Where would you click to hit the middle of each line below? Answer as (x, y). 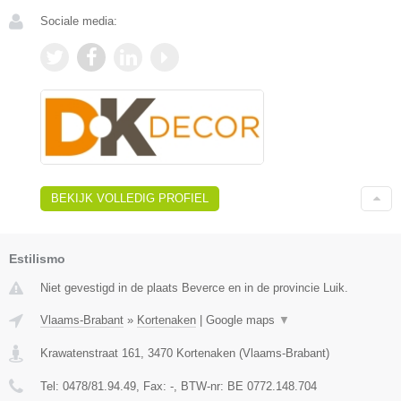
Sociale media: (79, 21)
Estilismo (37, 259)
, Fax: (153, 387)
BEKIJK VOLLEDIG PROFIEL (130, 199)
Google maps (242, 320)
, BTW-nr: (200, 387)
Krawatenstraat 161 (90, 354)
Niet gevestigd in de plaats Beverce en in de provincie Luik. (194, 288)
